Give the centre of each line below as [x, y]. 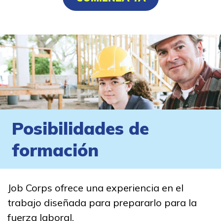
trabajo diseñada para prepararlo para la [102, 202]
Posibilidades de [80, 128]
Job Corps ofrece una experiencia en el [95, 187]
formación [55, 150]
